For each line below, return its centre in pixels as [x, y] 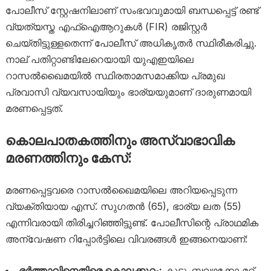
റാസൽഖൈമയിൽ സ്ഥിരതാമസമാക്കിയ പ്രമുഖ [115, 75]
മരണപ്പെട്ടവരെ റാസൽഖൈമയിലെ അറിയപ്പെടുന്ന [121, 190]
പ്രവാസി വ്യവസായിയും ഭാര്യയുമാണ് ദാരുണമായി [128, 92]
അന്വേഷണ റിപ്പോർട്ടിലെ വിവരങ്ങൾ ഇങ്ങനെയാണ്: [126, 239]
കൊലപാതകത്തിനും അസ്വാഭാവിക [120, 140]
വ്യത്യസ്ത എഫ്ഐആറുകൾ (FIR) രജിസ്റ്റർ [106, 26]
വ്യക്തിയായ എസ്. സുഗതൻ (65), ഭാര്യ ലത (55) [123, 206]
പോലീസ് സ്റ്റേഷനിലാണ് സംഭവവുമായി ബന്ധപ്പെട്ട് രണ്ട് [132, 10]
